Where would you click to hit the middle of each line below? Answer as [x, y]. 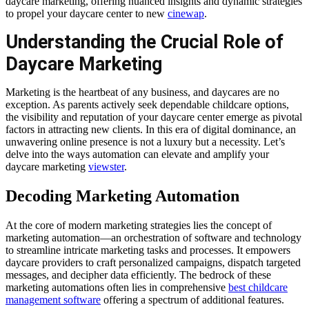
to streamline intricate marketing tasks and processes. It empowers [148, 250]
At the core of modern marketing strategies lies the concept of [139, 225]
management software [53, 299]
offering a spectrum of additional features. [192, 299]
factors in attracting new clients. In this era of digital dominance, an [151, 129]
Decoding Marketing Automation [122, 196]
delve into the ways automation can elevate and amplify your [137, 154]
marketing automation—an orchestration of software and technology [153, 237]
